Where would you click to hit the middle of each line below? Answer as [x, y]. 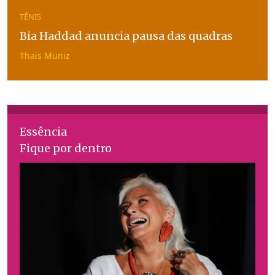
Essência [43, 132]
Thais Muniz [45, 56]
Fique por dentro [66, 149]
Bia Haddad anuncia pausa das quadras [126, 36]
